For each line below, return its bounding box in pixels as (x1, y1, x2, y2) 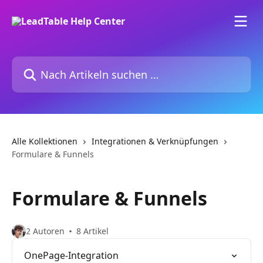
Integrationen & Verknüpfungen (92, 136, 218, 147)
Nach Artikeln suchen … (11, 56, 116, 69)
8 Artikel (76, 225, 109, 237)
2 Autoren (26, 225, 65, 237)
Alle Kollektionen (12, 136, 77, 147)
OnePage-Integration (24, 249, 119, 262)
